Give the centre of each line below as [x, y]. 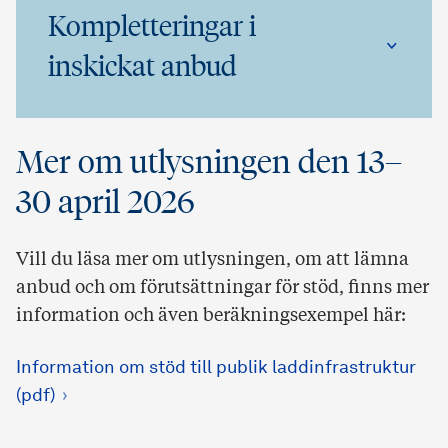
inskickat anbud [142, 66]
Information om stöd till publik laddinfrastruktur [216, 368]
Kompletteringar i [152, 26]
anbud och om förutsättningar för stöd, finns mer [222, 288]
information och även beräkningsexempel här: [211, 316]
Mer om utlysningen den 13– [209, 162]
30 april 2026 [105, 202]
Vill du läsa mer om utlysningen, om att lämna [212, 260]
